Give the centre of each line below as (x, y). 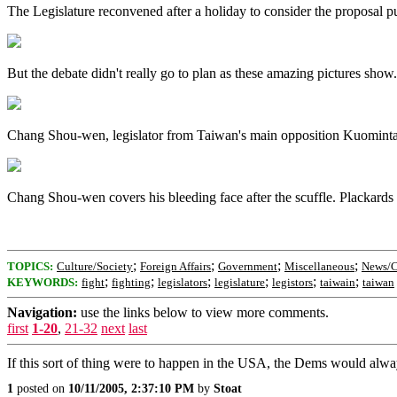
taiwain (338, 282)
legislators (183, 282)
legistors (292, 282)
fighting (131, 282)
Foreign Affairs (175, 266)
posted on (41, 389)
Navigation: (42, 312)
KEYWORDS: (43, 282)
